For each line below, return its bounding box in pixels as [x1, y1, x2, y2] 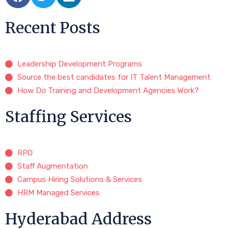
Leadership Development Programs [17, 59, 142, 69]
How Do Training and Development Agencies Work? [17, 86, 199, 96]
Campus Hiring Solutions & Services [17, 175, 142, 185]
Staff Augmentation [17, 162, 88, 171]
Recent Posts [5, 18, 100, 38]
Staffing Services [5, 107, 132, 127]
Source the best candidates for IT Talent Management [17, 73, 211, 82]
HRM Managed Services [17, 188, 100, 198]
